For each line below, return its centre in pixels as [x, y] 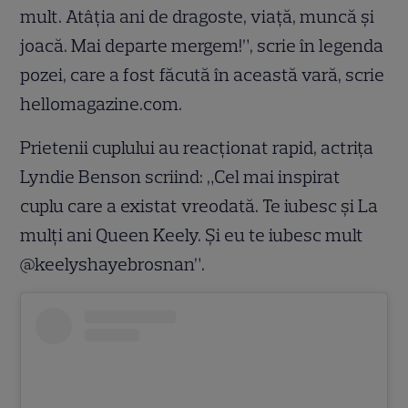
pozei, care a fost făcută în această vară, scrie [203, 75]
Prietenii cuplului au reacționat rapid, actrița [197, 148]
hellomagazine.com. [102, 104]
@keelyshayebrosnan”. [113, 265]
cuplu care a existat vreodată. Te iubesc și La [199, 206]
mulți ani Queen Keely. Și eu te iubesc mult [192, 235]
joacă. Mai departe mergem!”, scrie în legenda [202, 46]
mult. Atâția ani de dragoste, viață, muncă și [198, 17]
